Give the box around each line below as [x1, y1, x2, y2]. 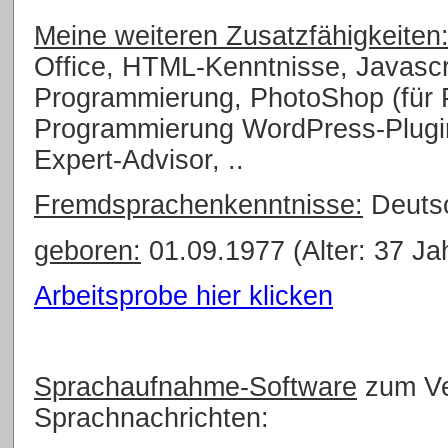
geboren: [34, 235, 141, 266]
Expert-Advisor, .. [34, 144, 244, 175]
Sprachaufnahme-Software [34, 371, 357, 402]
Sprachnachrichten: [34, 402, 269, 433]
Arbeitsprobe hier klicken [34, 280, 333, 311]
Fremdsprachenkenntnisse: [34, 190, 363, 221]
